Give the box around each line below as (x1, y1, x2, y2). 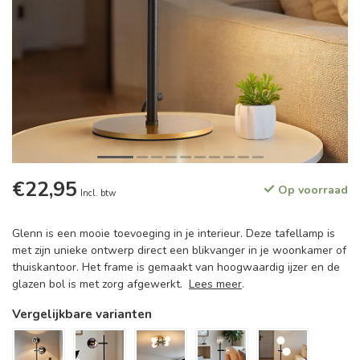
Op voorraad (275, 182, 348, 198)
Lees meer (189, 276, 242, 292)
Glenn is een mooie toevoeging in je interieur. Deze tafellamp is (12, 226, 335, 241)
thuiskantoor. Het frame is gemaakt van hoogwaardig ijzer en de (12, 260, 340, 275)
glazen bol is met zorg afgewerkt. (12, 276, 189, 292)
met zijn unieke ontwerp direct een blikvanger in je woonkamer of (12, 243, 346, 258)
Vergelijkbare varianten (12, 305, 152, 322)
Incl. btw (80, 187, 116, 199)
